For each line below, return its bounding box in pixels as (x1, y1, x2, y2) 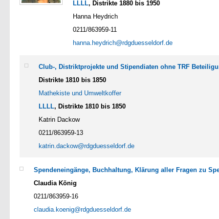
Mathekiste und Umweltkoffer (39, 89, 121, 97)
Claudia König (34, 179, 77, 187)
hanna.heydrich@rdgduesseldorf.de (73, 39, 173, 46)
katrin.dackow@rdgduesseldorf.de (39, 142, 134, 150)
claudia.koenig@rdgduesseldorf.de (34, 205, 131, 213)
